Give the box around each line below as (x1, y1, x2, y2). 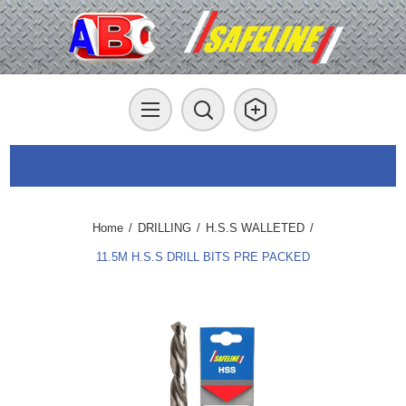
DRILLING (138, 221, 191, 235)
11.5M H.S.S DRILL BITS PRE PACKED (96, 250, 310, 264)
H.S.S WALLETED (206, 221, 304, 235)
